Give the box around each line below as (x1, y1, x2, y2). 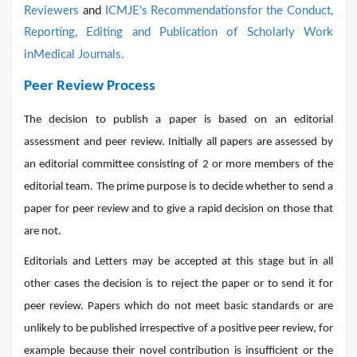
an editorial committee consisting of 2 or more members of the (24, 158, 333, 171)
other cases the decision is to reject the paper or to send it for (24, 277, 333, 290)
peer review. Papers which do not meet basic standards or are (24, 300, 333, 312)
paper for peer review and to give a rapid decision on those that (24, 202, 333, 215)
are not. (24, 225, 61, 237)
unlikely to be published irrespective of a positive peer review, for (24, 322, 333, 335)
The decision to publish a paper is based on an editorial (24, 113, 333, 126)
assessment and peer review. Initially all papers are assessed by (24, 135, 333, 148)
